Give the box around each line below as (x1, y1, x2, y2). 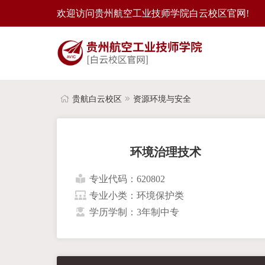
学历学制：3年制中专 (89, 206, 179, 217)
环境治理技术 (130, 145, 201, 159)
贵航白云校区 (72, 94, 122, 104)
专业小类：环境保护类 (89, 190, 184, 201)
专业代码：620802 (89, 173, 165, 184)
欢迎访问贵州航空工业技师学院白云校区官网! (56, 8, 249, 18)
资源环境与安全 (132, 94, 191, 104)
